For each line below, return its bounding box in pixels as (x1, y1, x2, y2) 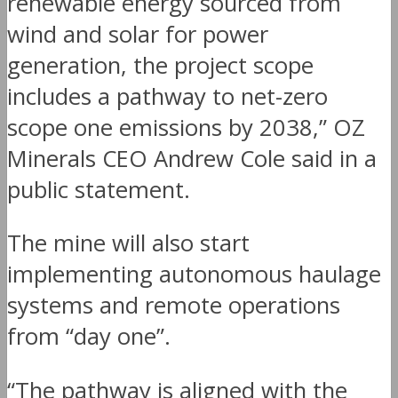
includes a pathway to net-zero (7, 80, 328, 112)
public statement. (7, 173, 190, 205)
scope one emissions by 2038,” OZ (7, 111, 365, 143)
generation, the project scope (7, 49, 314, 81)
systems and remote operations (7, 290, 340, 322)
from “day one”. (7, 321, 171, 353)
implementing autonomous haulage (7, 259, 381, 291)
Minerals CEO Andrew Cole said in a (7, 142, 377, 174)
